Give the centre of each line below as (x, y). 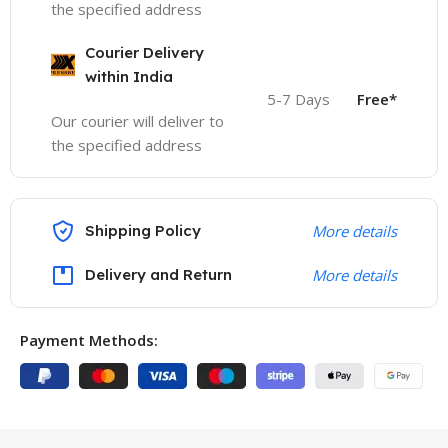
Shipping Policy (143, 230)
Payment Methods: (89, 339)
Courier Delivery (145, 52)
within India (129, 76)
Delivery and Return (159, 274)
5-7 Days (298, 98)
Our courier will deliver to (138, 120)
